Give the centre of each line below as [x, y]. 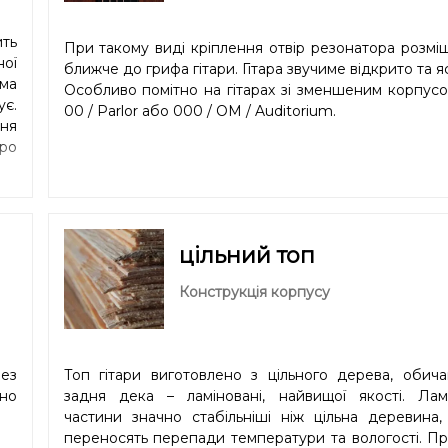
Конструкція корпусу [254, 291]
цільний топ [246, 255]
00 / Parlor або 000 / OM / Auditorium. [199, 111]
